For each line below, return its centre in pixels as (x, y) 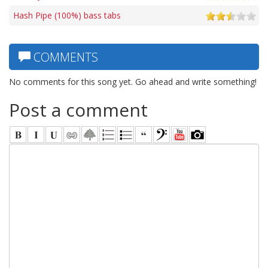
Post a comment (78, 109)
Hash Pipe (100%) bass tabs (67, 15)
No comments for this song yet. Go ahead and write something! (133, 81)
